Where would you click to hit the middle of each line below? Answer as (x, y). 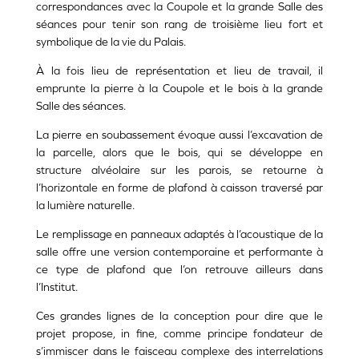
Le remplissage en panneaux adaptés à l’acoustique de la (179, 234)
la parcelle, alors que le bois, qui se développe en (179, 152)
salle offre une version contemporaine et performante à (179, 252)
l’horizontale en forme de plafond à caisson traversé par (179, 188)
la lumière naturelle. (85, 205)
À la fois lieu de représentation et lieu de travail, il (179, 71)
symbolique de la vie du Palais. (111, 42)
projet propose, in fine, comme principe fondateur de (179, 333)
